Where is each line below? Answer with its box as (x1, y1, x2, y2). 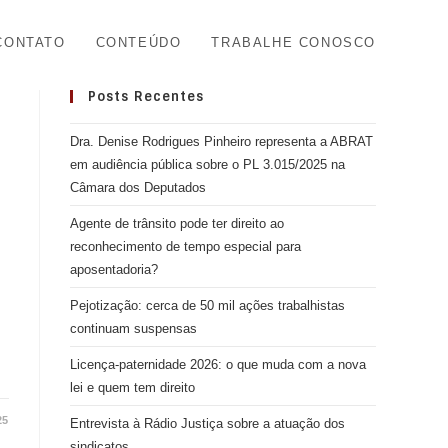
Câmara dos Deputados (70, 180, 206, 195)
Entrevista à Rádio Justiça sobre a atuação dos (70, 416, 345, 431)
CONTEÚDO (95, 35, 182, 50)
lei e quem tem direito (70, 380, 195, 395)
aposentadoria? (70, 262, 158, 277)
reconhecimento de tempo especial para (70, 239, 301, 254)
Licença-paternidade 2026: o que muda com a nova (70, 357, 366, 372)
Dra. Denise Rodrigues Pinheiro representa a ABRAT (70, 134, 373, 149)
